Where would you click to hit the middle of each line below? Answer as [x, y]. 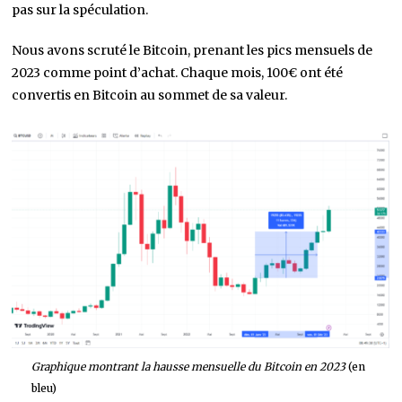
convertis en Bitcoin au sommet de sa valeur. [150, 96]
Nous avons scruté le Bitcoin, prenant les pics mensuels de [192, 51]
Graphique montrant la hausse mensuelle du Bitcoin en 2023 [188, 367]
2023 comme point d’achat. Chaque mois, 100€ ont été [178, 73]
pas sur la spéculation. [80, 10]
